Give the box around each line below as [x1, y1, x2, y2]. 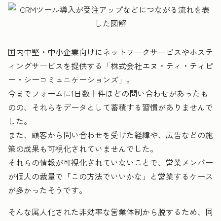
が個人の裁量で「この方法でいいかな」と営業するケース [8, 170, 213, 182]
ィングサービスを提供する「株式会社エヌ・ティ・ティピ [8, 59, 213, 72]
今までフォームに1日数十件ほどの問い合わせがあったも [8, 87, 208, 99]
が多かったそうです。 [8, 184, 87, 196]
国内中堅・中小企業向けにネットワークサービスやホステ [8, 45, 213, 58]
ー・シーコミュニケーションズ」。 [8, 73, 134, 85]
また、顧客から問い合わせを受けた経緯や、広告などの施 [8, 128, 213, 141]
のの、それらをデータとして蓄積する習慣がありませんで [8, 101, 213, 113]
